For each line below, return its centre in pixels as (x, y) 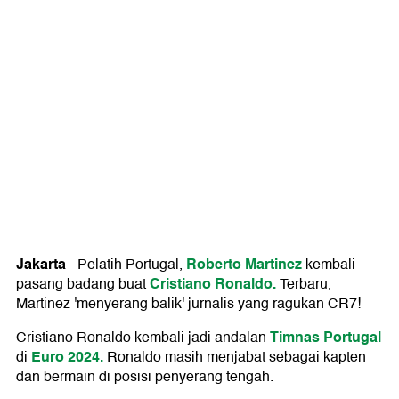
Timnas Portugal (326, 338)
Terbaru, (304, 285)
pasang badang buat (83, 285)
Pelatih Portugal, (132, 265)
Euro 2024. (67, 357)
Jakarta (41, 265)
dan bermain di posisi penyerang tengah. (145, 377)
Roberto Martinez (246, 265)
